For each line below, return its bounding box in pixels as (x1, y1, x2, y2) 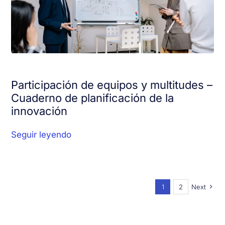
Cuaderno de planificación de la (11, 91, 174, 104)
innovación (11, 104, 68, 118)
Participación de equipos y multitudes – (11, 78, 213, 91)
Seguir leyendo (11, 130, 72, 140)
